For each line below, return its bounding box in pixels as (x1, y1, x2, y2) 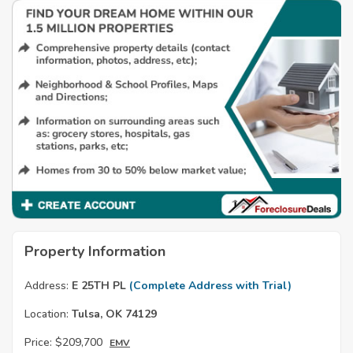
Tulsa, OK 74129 (69, 307, 157, 322)
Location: (24, 307, 69, 322)
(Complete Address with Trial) (129, 278, 292, 294)
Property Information (24, 242, 165, 262)
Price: (24, 335, 52, 351)
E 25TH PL (69, 278, 129, 294)
